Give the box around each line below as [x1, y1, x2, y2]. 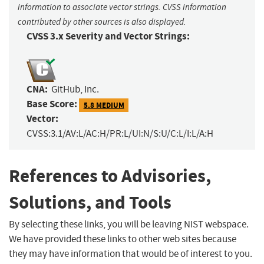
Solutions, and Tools [9, 190, 171, 215]
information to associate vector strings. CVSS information [18, 2, 226, 13]
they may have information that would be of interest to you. [9, 247, 252, 260]
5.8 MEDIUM [83, 100, 124, 110]
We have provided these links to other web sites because [9, 232, 236, 245]
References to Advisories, [9, 164, 211, 189]
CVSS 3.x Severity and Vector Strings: [27, 29, 190, 44]
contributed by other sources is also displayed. [18, 16, 186, 28]
